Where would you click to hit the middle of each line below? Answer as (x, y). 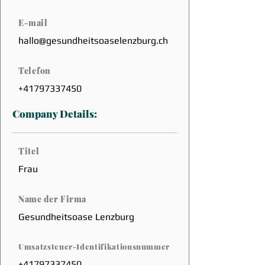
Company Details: (56, 114)
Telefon (35, 71)
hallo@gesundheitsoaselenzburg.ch (93, 41)
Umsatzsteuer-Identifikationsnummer (94, 246)
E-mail (33, 23)
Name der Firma (52, 199)
